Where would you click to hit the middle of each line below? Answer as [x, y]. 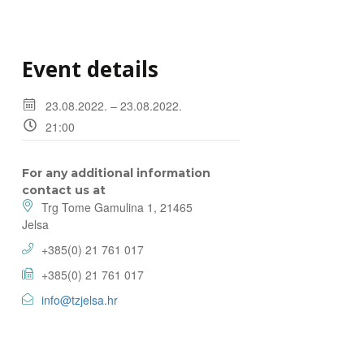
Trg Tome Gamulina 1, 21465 [117, 207]
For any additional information [116, 173]
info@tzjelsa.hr [80, 300]
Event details [90, 69]
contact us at [64, 190]
